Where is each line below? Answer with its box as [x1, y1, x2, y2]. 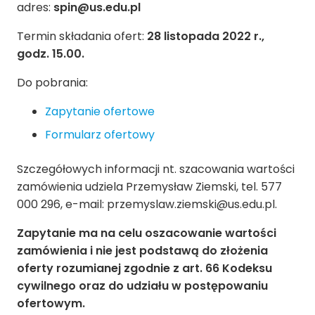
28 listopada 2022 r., [147, 28, 264, 45]
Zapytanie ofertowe [45, 103, 155, 120]
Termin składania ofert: [17, 28, 147, 45]
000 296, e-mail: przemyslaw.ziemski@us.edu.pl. [17, 196, 277, 213]
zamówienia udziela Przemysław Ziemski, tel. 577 [17, 179, 282, 195]
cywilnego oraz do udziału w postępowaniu [17, 278, 268, 295]
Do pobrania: [17, 75, 88, 91]
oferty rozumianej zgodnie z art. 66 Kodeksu [17, 260, 272, 277]
